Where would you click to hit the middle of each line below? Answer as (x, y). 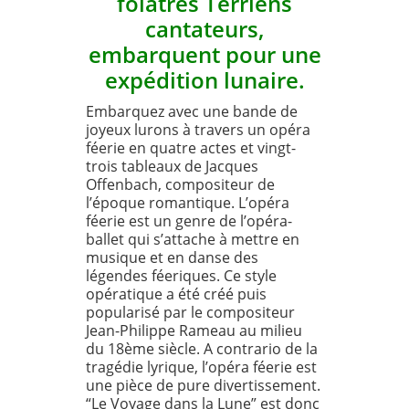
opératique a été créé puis (176, 294)
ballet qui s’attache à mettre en (193, 239)
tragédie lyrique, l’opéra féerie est (201, 367)
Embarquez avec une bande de (192, 111)
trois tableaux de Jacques (172, 166)
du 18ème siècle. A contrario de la (202, 348)
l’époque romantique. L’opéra (188, 202)
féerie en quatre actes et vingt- (191, 147)
